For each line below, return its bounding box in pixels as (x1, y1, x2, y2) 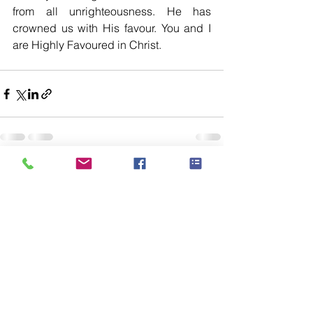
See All (193, 166, 224, 179)
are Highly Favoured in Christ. (13, 38, 164, 52)
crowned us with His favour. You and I (13, 21, 211, 35)
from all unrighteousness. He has (13, 4, 211, 18)
